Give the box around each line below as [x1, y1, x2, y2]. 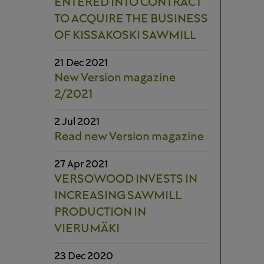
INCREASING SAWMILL [54, 191, 181, 202]
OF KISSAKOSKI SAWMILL [54, 31, 196, 41]
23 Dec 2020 [54, 252, 113, 261]
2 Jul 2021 [54, 118, 100, 127]
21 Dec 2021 [54, 59, 108, 68]
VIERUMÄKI [54, 224, 120, 235]
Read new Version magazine [54, 132, 204, 143]
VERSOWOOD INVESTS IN [54, 174, 197, 185]
